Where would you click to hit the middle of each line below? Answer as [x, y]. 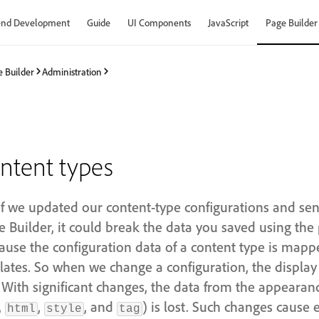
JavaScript [228, 22]
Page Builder [292, 22]
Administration [72, 71]
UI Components [159, 22]
